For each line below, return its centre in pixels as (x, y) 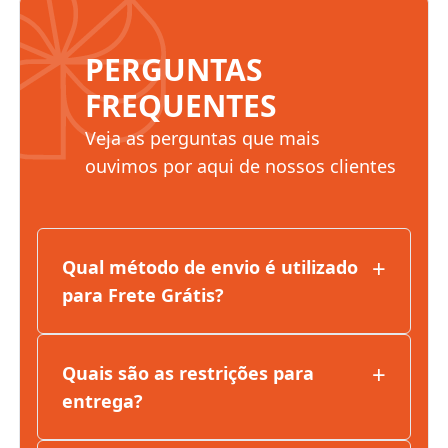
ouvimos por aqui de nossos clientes (240, 165)
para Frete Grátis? (142, 294)
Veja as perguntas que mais (202, 137)
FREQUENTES (180, 105)
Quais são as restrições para (187, 372)
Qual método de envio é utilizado (209, 266)
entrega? (102, 400)
